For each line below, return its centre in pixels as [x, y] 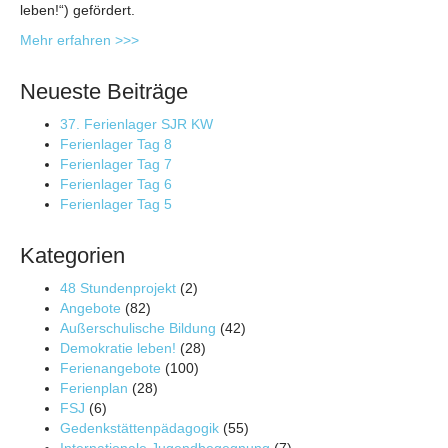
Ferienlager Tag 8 [116, 143]
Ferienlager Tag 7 [116, 163]
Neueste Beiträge [104, 91]
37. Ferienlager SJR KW [136, 123]
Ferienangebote [110, 367]
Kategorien [72, 255]
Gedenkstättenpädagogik [139, 427]
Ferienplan [94, 387]
